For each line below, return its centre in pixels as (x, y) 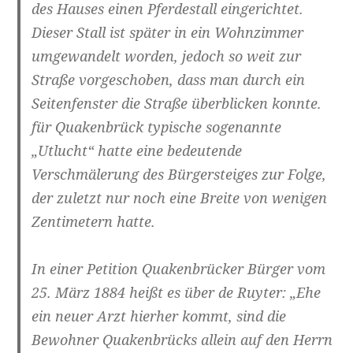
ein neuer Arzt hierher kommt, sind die (159, 316)
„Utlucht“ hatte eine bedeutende (137, 151)
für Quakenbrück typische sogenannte (157, 127)
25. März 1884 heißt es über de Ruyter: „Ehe (176, 293)
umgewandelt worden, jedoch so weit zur (167, 56)
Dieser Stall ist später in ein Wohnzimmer (168, 33)
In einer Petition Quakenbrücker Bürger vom (179, 269)
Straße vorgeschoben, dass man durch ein (169, 80)
